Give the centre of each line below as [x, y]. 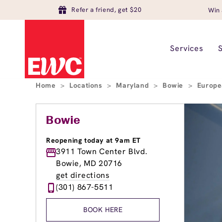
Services [187, 48]
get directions [83, 175]
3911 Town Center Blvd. [102, 151]
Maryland [134, 85]
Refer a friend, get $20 [107, 10]
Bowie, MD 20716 [89, 163]
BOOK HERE [103, 210]
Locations [87, 85]
